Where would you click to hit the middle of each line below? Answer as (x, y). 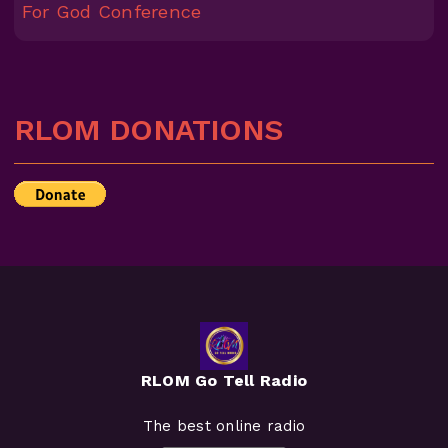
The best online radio (224, 425)
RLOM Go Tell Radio (224, 380)
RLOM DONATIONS (148, 129)
